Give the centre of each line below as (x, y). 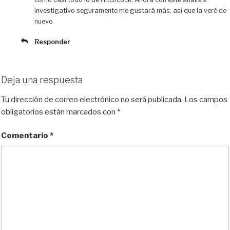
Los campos (206, 99)
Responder (52, 42)
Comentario (25, 136)
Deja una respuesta (42, 80)
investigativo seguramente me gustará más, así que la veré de (130, 11)
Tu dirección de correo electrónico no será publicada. (92, 99)
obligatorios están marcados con (59, 112)
